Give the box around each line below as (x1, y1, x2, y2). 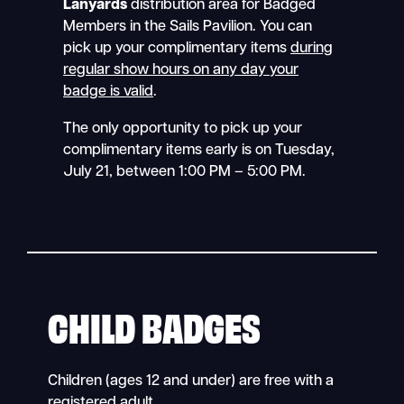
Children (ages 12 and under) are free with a (47, 373, 334, 389)
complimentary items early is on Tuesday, (63, 142, 335, 158)
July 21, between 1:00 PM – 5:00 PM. (63, 164, 307, 179)
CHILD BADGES (47, 299, 261, 351)
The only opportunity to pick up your (63, 121, 303, 136)
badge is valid (63, 85, 154, 100)
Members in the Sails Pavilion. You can (63, 20, 313, 35)
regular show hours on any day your (63, 63, 299, 78)
